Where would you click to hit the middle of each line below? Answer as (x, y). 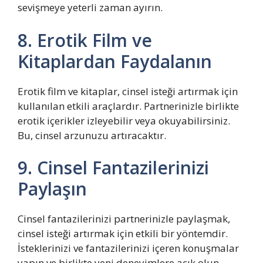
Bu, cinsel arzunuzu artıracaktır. (92, 135)
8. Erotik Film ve (85, 40)
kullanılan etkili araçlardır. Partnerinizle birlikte (128, 106)
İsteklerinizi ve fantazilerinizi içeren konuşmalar (128, 248)
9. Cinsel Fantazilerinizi (113, 168)
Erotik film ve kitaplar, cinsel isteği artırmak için (128, 91)
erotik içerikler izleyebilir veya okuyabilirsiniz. (124, 120)
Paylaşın (52, 189)
